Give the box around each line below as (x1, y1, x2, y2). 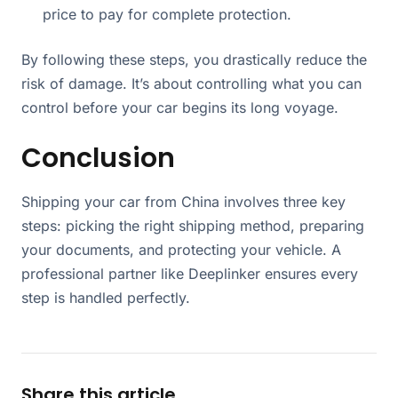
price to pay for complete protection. (43, 5, 291, 24)
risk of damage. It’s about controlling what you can (21, 75, 362, 93)
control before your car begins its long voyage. (21, 99, 338, 117)
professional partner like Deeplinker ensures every (21, 265, 358, 283)
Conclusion (21, 139, 175, 178)
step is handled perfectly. (21, 289, 190, 307)
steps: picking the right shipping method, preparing (21, 217, 364, 235)
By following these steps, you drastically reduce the (21, 51, 367, 69)
